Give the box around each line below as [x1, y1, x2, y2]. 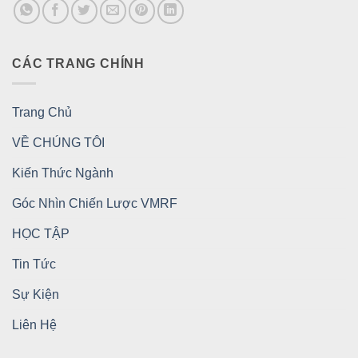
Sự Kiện [12, 287, 59, 301]
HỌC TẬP [12, 226, 70, 241]
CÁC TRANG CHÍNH [12, 57, 145, 71]
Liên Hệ [12, 317, 57, 332]
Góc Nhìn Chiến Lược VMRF [12, 196, 177, 210]
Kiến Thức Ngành [12, 165, 113, 180]
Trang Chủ [12, 105, 72, 119]
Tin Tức [12, 257, 56, 271]
